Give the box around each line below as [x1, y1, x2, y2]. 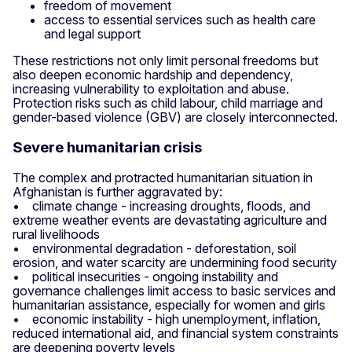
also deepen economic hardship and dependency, [13, 67, 293, 83]
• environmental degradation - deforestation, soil [13, 240, 296, 256]
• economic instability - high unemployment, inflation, [13, 310, 321, 327]
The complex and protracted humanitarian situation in [13, 169, 313, 185]
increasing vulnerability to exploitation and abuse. [13, 81, 289, 97]
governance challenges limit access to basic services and [13, 282, 335, 299]
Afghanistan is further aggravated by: [13, 183, 225, 200]
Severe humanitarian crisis [13, 138, 202, 157]
